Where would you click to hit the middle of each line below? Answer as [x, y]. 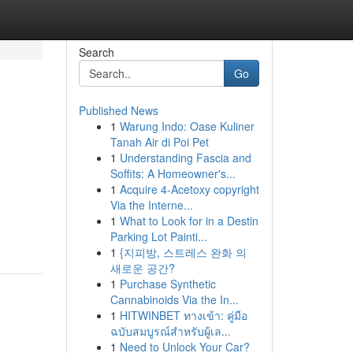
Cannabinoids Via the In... [174, 299]
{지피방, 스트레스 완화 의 [183, 252]
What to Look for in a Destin [189, 221]
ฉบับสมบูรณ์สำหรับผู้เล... [170, 331]
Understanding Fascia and [185, 158]
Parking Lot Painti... [158, 236]
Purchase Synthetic [167, 284]
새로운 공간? [142, 268]
